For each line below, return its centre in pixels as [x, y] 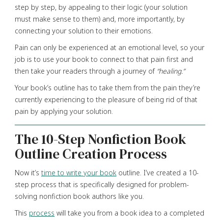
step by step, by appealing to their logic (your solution [101, 7]
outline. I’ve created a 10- [158, 172]
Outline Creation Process [91, 153]
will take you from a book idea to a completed [129, 213]
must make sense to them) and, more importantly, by [100, 19]
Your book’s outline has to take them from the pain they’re [108, 87]
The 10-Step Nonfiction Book [100, 139]
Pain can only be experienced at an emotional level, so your [110, 47]
